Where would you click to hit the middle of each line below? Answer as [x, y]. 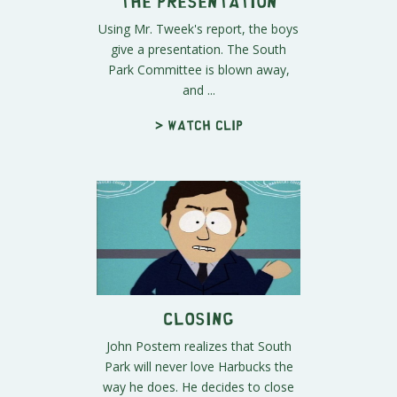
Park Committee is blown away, [198, 69]
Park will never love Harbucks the [198, 367]
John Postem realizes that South [198, 346]
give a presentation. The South [198, 49]
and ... [198, 90]
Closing [198, 318]
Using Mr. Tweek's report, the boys [198, 28]
